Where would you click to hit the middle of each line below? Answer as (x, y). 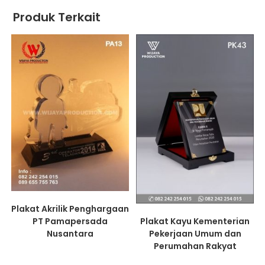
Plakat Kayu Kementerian (195, 222)
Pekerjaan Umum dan (195, 234)
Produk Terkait (57, 17)
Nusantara (70, 234)
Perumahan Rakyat (195, 246)
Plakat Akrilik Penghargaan (70, 209)
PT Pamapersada (70, 222)
